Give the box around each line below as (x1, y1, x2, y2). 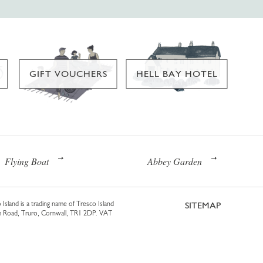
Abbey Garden (147, 154, 202, 167)
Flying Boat (4, 154, 49, 167)
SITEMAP (185, 199, 221, 211)
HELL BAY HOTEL (136, 68, 218, 79)
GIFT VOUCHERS (29, 68, 107, 79)
